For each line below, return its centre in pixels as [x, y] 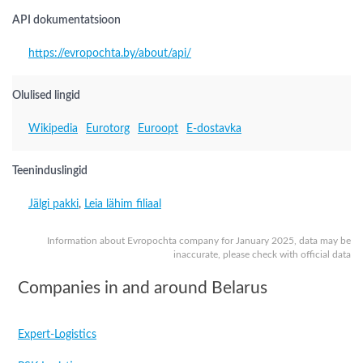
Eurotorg [108, 129]
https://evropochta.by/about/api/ [110, 53]
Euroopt [158, 129]
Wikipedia [53, 129]
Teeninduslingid [50, 171]
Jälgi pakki [53, 204]
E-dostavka [214, 129]
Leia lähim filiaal [123, 204]
